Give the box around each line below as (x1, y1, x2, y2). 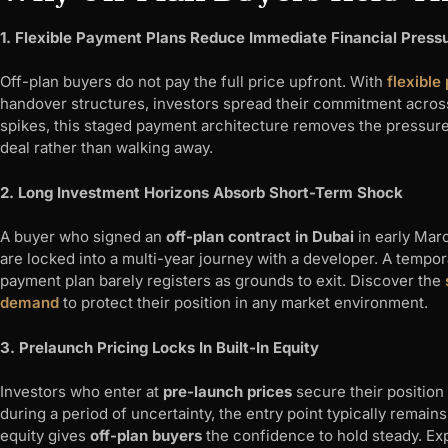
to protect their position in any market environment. (59, 293, 428, 313)
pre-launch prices (163, 382, 292, 402)
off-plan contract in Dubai (166, 227, 354, 247)
